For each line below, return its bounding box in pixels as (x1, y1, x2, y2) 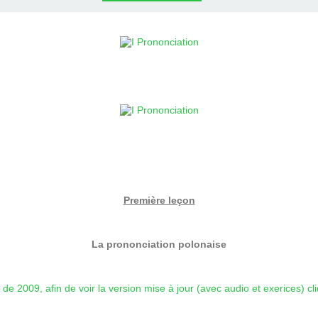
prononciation (106, 238, 175, 251)
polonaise (175, 238, 226, 251)
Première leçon (123, 194, 195, 207)
